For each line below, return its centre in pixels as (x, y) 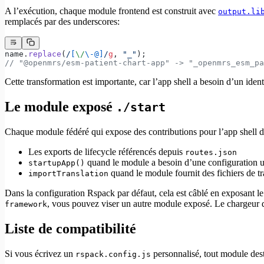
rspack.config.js (113, 254)
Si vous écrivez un (40, 253)
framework (26, 204)
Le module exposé (60, 106)
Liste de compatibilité (70, 228)
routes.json (211, 152)
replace (45, 54)
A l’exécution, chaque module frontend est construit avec (111, 11)
